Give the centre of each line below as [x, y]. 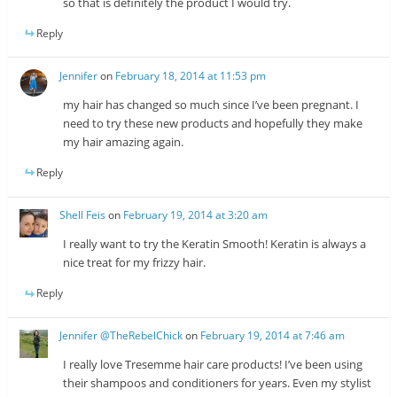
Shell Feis [83, 215]
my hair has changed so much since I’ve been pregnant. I [211, 104]
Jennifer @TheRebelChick [121, 336]
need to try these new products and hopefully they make [213, 123]
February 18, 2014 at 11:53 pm [191, 75]
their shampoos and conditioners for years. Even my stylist [218, 383]
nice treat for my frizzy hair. [135, 263]
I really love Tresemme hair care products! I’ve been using [213, 365]
